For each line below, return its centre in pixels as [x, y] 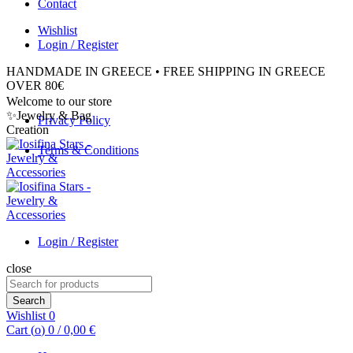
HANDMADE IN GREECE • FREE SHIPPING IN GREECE [166, 71]
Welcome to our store [59, 101]
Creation [28, 130]
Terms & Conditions [88, 150]
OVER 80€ [35, 85]
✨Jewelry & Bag [49, 115]
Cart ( [20, 330]
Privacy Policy [74, 120]
